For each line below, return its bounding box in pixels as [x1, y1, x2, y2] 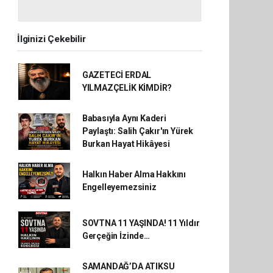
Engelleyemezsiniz [82, 182, 157, 192]
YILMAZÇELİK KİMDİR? [82, 83, 172, 93]
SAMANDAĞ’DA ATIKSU [82, 261, 175, 271]
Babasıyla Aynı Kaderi [82, 113, 166, 123]
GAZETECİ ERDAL [82, 70, 152, 80]
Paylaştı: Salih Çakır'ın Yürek [82, 126, 194, 136]
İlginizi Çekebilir [17, 34, 86, 44]
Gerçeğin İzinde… [82, 231, 150, 241]
